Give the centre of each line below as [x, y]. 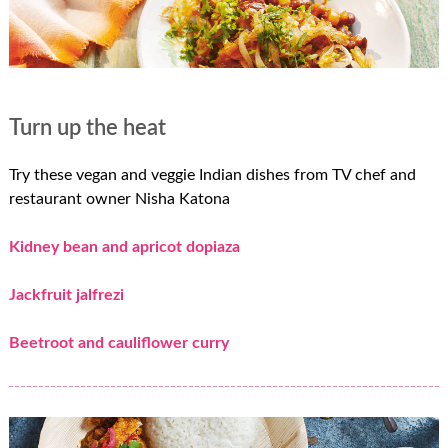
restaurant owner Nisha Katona [119, 198]
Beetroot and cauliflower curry [118, 342]
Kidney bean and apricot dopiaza [124, 246]
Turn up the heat [87, 128]
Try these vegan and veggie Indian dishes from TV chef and [212, 174]
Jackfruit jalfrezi [66, 294]
